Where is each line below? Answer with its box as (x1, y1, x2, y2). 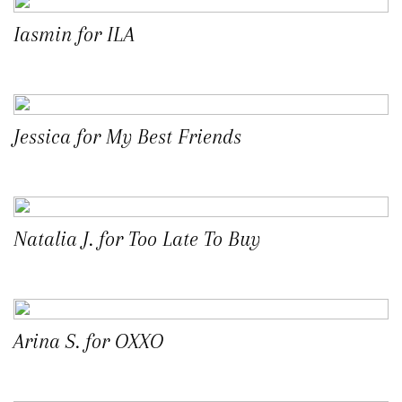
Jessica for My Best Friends (13, 125, 241, 149)
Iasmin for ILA (13, 22, 135, 47)
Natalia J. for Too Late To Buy (13, 227, 260, 251)
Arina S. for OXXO (13, 329, 163, 354)
